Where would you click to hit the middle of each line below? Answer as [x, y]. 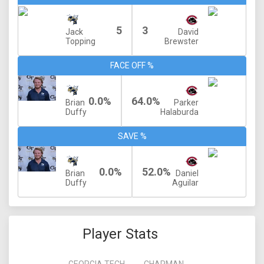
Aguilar [185, 183]
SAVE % [132, 136]
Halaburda [179, 112]
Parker [186, 103]
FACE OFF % [132, 65]
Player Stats [120, 234]
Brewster [181, 41]
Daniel [187, 173]
